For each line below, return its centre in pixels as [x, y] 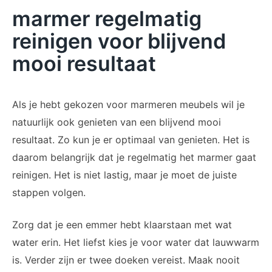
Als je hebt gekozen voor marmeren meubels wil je [128, 105]
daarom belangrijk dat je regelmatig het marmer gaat [134, 158]
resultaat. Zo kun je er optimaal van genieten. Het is [131, 140]
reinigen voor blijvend [119, 41]
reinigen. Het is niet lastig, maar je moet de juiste [124, 175]
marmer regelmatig [107, 19]
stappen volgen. [50, 193]
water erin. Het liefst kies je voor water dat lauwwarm [136, 243]
